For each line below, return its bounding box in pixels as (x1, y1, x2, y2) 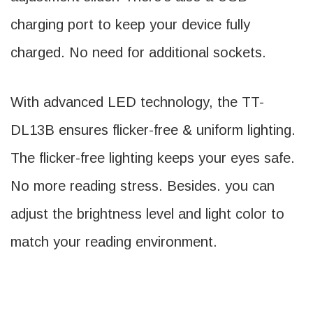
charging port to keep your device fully (10, 17, 250, 32)
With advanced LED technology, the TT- (10, 94, 264, 110)
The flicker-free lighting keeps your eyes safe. (10, 150, 295, 166)
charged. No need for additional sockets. (10, 45, 266, 60)
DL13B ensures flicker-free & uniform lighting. (10, 122, 296, 138)
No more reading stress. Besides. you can (10, 178, 275, 194)
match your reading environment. (10, 234, 217, 249)
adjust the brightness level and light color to (10, 206, 284, 221)
